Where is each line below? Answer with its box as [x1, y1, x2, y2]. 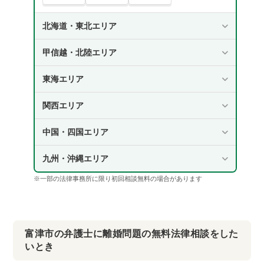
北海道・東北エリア [42, 21, 117, 31]
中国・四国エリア [42, 127, 108, 137]
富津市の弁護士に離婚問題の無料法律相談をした [25, 229, 239, 239]
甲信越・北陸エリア [42, 48, 117, 58]
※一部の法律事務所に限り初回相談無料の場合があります [33, 175, 202, 183]
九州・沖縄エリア [42, 154, 108, 164]
